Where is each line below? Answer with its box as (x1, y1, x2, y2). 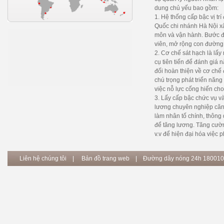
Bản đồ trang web (80, 155, 129, 162)
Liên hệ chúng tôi (19, 155, 66, 162)
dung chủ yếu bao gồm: (154, 4, 218, 11)
